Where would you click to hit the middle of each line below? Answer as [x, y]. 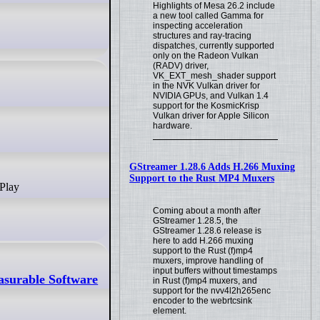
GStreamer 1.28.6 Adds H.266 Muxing [212, 166]
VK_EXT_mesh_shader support [215, 75]
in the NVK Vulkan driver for [207, 85]
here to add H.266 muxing [204, 240]
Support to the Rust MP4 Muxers [202, 178]
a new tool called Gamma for [209, 15]
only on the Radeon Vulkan [206, 55]
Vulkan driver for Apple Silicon [211, 115]
